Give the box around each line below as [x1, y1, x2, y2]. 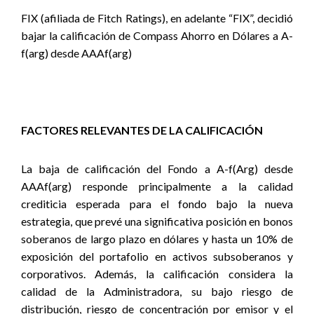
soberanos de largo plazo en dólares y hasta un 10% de [21, 232, 293, 245]
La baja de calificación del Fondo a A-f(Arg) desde [21, 162, 293, 175]
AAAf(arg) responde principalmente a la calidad [21, 179, 293, 193]
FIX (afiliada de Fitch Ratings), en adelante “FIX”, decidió [21, 11, 293, 25]
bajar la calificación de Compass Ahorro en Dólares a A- [21, 29, 293, 42]
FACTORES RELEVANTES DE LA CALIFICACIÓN [21, 123, 263, 137]
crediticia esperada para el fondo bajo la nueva [21, 197, 293, 210]
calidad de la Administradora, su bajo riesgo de [21, 285, 293, 298]
